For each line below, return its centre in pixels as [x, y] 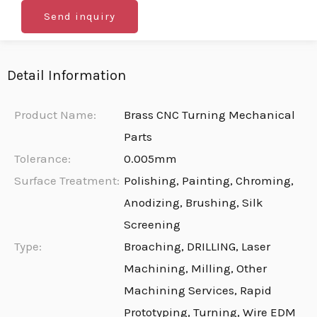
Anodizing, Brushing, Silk [194, 202]
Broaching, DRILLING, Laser [197, 246]
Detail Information [67, 75]
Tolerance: [42, 158]
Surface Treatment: [67, 180]
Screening [152, 224]
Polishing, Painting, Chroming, [209, 180]
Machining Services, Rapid [198, 290]
